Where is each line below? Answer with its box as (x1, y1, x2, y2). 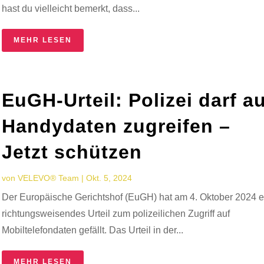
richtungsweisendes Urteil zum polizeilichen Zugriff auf (2, 208, 230, 219)
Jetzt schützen (2, 141, 143, 163)
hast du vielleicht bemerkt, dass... (2, 3, 140, 14)
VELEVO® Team (18, 173, 80, 183)
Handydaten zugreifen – (2, 115, 231, 137)
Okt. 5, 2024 (86, 173, 133, 183)
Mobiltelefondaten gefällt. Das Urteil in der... (2, 225, 184, 235)
